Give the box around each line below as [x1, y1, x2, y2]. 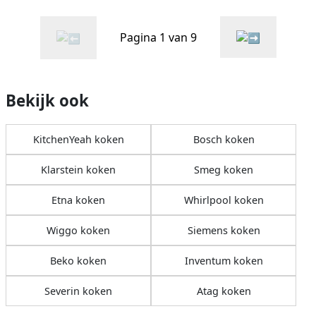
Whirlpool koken [183, 193, 264, 207]
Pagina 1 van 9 [119, 30, 197, 46]
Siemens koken [187, 224, 260, 238]
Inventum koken [184, 254, 263, 268]
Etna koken [51, 193, 105, 207]
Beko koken [50, 254, 107, 268]
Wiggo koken [47, 224, 110, 238]
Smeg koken [194, 163, 253, 177]
